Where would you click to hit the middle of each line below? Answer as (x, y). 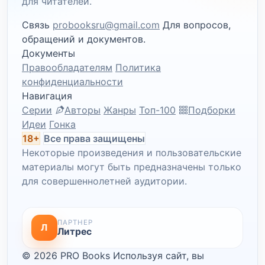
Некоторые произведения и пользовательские (132, 153)
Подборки (212, 110)
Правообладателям (67, 68)
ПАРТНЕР (75, 222)
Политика (138, 68)
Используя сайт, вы (159, 256)
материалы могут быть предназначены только (132, 167)
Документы (49, 54)
